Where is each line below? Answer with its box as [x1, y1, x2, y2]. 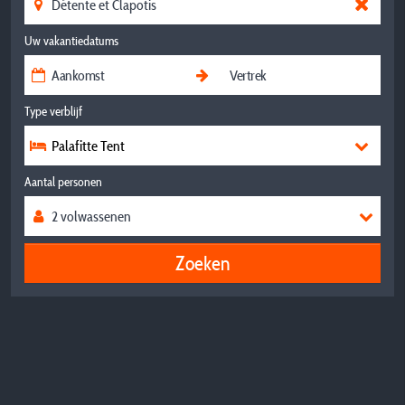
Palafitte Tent [52, 137, 125, 155]
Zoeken [175, 250, 230, 276]
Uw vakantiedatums [24, 33, 118, 49]
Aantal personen [24, 174, 102, 190]
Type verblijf [24, 103, 82, 119]
